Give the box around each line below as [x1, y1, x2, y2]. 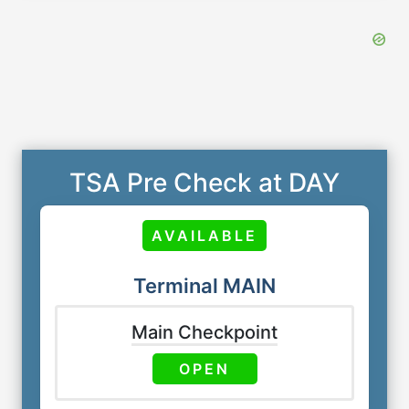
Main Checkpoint [131, 321, 278, 344]
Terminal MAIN [133, 274, 276, 299]
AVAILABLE [152, 226, 257, 246]
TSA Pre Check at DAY [69, 167, 340, 199]
